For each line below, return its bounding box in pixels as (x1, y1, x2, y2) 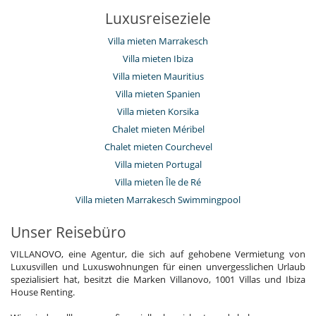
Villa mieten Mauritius (112, 70, 204, 83)
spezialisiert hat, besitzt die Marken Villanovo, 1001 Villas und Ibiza (11, 273, 305, 286)
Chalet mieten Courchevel (104, 140, 212, 154)
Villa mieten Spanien (116, 87, 200, 101)
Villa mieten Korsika (117, 105, 199, 119)
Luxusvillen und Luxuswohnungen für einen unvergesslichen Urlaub (11, 260, 305, 274)
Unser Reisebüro (11, 222, 126, 243)
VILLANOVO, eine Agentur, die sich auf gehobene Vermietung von (11, 248, 305, 261)
